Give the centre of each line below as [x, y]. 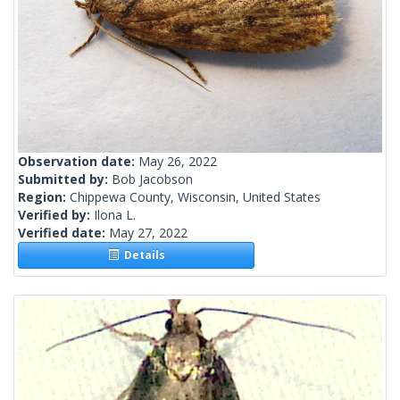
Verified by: [56, 215]
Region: [44, 197]
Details [142, 255]
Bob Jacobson [152, 179]
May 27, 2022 [148, 233]
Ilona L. [115, 215]
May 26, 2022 [178, 162]
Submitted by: [65, 179]
